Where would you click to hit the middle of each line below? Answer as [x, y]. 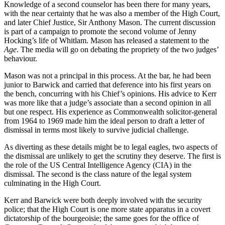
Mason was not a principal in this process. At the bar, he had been [107, 76]
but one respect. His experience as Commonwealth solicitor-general [110, 112]
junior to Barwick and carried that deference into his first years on [107, 85]
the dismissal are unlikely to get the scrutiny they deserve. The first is [113, 156]
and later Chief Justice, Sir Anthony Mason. [74, 23]
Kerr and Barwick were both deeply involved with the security [103, 200]
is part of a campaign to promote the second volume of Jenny [100, 32]
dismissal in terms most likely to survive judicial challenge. [96, 130]
